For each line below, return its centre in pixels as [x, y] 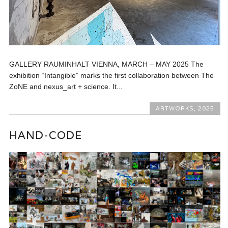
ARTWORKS [175, 109]
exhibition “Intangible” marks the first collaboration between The [112, 76]
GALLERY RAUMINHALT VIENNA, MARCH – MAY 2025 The [107, 64]
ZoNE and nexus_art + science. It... [66, 87]
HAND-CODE [46, 135]
